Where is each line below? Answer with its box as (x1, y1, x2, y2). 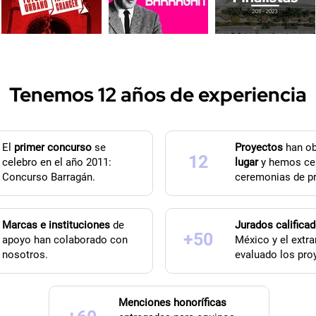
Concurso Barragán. (1, 171, 95, 184)
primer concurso (13, 141, 92, 154)
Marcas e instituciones (1, 219, 110, 232)
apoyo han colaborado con (1, 233, 128, 247)
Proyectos (234, 141, 283, 154)
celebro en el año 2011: (1, 156, 111, 169)
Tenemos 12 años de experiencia (9, 81, 307, 109)
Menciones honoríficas (118, 296, 226, 310)
